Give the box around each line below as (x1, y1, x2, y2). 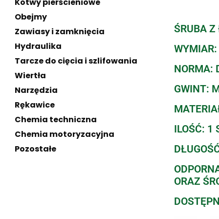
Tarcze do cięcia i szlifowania (15, 55, 137, 66)
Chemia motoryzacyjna (15, 129, 114, 140)
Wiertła (15, 70, 46, 81)
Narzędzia (15, 85, 58, 96)
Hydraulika (15, 41, 62, 52)
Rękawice (15, 99, 55, 110)
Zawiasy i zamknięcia (15, 26, 105, 37)
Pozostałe (15, 143, 56, 154)
